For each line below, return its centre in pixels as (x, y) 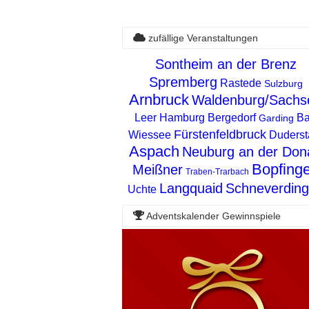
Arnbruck (159, 99)
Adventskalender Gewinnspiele (212, 216)
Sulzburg (283, 83)
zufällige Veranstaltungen (201, 38)
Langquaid (191, 188)
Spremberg (183, 82)
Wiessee (150, 134)
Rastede (240, 83)
